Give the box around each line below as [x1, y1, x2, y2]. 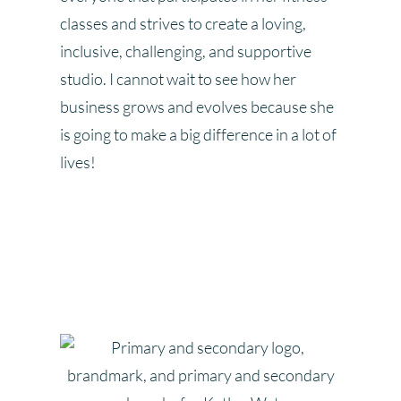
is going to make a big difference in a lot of [60, 124, 337, 144]
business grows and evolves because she [60, 96, 335, 116]
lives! [60, 151, 97, 172]
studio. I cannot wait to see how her [60, 68, 297, 89]
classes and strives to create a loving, [60, 13, 307, 33]
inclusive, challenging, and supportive [60, 40, 312, 61]
